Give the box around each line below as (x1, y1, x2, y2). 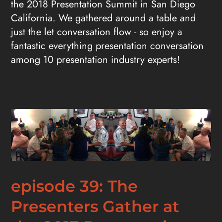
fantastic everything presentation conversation (11, 39, 204, 54)
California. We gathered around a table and (11, 11, 196, 26)
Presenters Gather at (11, 197, 180, 217)
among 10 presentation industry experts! (11, 53, 180, 67)
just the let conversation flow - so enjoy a (11, 25, 183, 40)
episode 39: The (11, 176, 138, 196)
